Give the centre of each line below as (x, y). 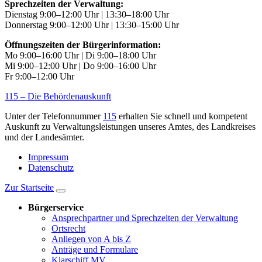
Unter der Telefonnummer (54, 116)
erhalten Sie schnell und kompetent (182, 116)
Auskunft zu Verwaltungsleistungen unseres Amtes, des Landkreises (130, 126)
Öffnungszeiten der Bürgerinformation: (83, 44)
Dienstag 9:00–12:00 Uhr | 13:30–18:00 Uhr (87, 14)
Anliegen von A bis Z (91, 239)
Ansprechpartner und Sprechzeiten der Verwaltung (145, 218)
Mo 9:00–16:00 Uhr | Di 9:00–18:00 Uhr (80, 55)
